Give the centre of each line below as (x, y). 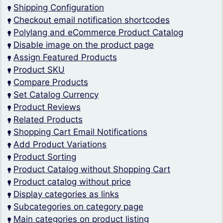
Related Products (48, 120)
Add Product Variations (60, 145)
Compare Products (51, 82)
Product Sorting (45, 157)
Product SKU (39, 70)
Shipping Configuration (59, 8)
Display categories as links (66, 194)
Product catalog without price (72, 182)
